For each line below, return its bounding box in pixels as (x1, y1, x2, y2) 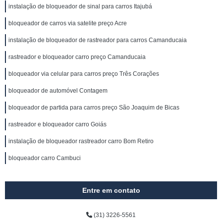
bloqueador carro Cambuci (8, 155, 81, 162)
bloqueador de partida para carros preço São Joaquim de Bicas (8, 104, 179, 111)
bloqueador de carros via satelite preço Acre (8, 20, 127, 27)
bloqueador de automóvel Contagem (8, 87, 108, 94)
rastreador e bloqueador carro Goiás (8, 121, 107, 128)
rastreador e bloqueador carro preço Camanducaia (8, 54, 146, 60)
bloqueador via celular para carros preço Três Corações (8, 70, 159, 77)
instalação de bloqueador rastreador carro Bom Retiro (8, 138, 154, 145)
